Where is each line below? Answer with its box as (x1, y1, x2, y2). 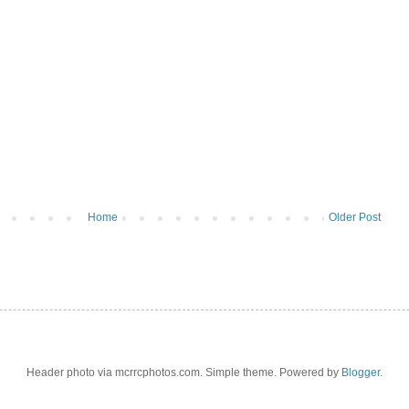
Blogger (341, 366, 380, 380)
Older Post (329, 211, 381, 225)
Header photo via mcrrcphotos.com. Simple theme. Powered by (26, 366, 341, 380)
